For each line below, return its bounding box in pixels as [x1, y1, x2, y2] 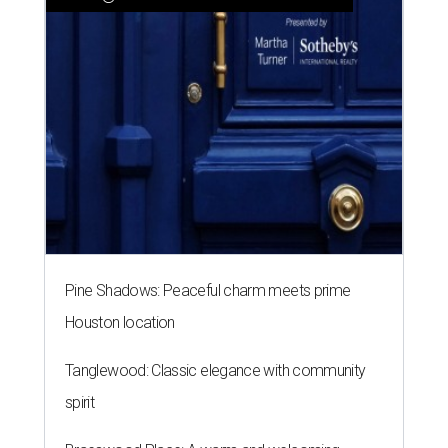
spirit [65, 393, 95, 413]
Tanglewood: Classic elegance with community [65, 361, 366, 381]
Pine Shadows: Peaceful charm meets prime [65, 281, 351, 301]
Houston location [65, 313, 175, 333]
